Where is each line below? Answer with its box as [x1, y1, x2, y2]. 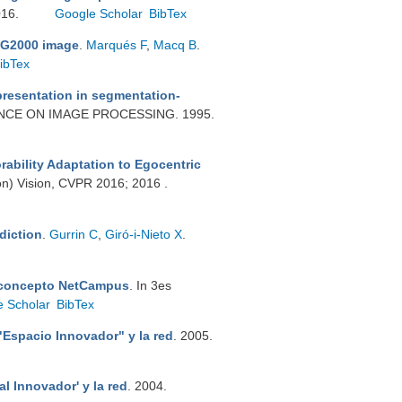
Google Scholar [55, 6, 144, 21]
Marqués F [86, 38, 146, 52]
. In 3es [129, 278, 171, 293]
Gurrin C [49, 227, 98, 241]
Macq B [153, 38, 197, 52]
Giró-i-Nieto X [105, 227, 182, 241]
